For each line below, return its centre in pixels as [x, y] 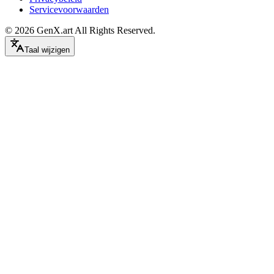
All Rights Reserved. [114, 30]
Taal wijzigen [47, 50]
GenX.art [55, 30]
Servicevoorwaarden [69, 9]
